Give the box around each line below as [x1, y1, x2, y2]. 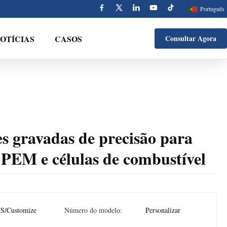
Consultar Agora [165, 33, 216, 44]
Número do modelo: [64, 205, 122, 215]
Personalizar [145, 205, 180, 215]
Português [200, 5, 224, 13]
